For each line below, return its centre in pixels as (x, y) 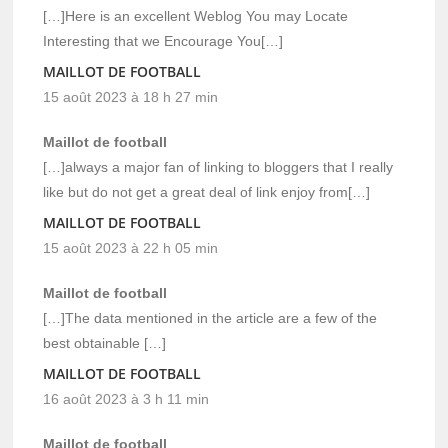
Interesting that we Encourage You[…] (163, 40)
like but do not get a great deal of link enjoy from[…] (207, 191)
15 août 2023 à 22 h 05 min (131, 247)
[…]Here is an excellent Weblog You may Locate (196, 15)
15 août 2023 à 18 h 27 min (131, 96)
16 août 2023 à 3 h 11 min (126, 398)
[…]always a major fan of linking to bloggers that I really (218, 166)
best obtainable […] (105, 342)
